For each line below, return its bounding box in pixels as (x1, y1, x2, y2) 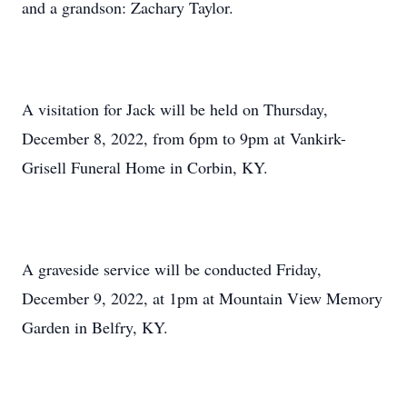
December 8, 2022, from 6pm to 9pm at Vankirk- (22, 127, 346, 149)
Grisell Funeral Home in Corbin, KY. (22, 156, 268, 178)
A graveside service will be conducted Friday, (22, 258, 322, 280)
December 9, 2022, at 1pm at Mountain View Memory (22, 287, 382, 309)
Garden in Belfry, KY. (22, 316, 168, 338)
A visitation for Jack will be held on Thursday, (22, 98, 328, 120)
